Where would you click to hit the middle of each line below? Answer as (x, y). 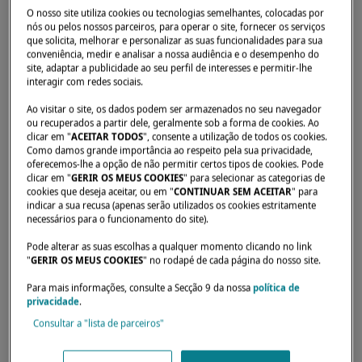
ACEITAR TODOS (107, 137)
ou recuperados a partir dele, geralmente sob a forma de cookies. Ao (173, 123)
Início (32, 49)
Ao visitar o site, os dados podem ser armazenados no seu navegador (175, 109)
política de (277, 288)
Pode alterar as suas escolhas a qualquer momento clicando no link (170, 246)
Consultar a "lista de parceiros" (99, 323)
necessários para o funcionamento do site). (118, 219)
